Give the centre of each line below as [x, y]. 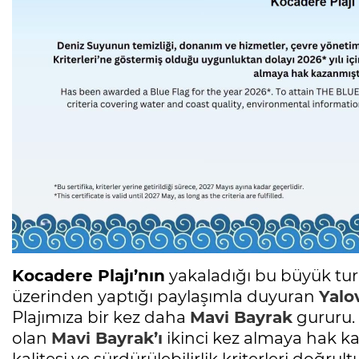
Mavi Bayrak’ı [107, 339]
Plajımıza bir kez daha [101, 318]
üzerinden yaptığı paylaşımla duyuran [165, 297]
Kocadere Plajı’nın [89, 276]
